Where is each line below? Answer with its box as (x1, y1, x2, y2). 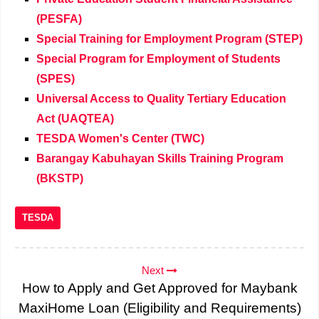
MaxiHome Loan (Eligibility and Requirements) (18, 300, 301, 315)
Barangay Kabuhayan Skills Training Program (36, 152, 283, 164)
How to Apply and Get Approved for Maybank (21, 281, 298, 296)
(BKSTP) (36, 172, 83, 184)
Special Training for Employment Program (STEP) (36, 33, 303, 45)
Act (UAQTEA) (36, 113, 114, 125)
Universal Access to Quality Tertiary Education (36, 93, 286, 105)
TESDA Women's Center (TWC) (36, 132, 204, 145)
